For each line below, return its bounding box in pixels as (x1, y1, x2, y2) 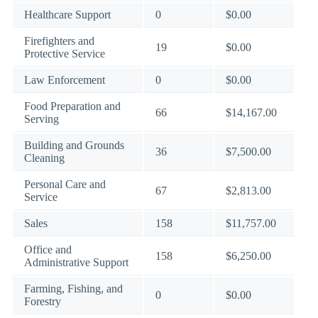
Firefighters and (24, 35, 94, 47)
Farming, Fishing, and (24, 283, 123, 295)
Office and (24, 243, 72, 256)
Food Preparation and (24, 100, 121, 112)
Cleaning (24, 152, 65, 164)
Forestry (24, 295, 61, 307)
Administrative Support (24, 256, 128, 268)
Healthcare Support (24, 9, 111, 21)
